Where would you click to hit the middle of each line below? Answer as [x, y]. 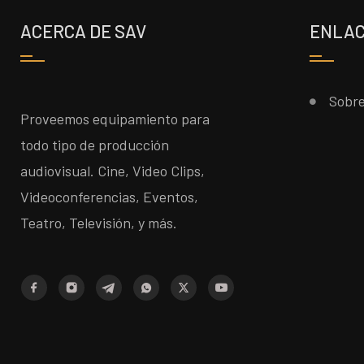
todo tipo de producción [95, 145]
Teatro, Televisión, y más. [99, 223]
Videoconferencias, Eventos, [109, 197]
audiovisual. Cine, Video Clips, [113, 171]
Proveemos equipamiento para [115, 119]
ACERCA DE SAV [83, 31]
